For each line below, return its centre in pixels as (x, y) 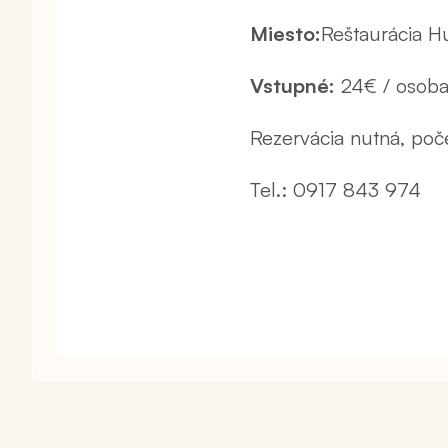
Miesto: (285, 34)
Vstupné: (292, 86)
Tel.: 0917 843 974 (335, 190)
